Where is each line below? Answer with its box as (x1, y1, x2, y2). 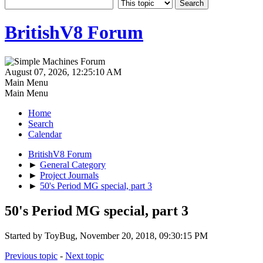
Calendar (28, 129, 62, 139)
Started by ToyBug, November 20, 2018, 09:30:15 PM (5, 230, 208, 241)
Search (28, 118, 53, 129)
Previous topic (5, 250, 58, 261)
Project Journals (40, 170, 99, 180)
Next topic (65, 250, 104, 261)
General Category (40, 159, 106, 170)
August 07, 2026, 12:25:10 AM (5, 66, 122, 77)
